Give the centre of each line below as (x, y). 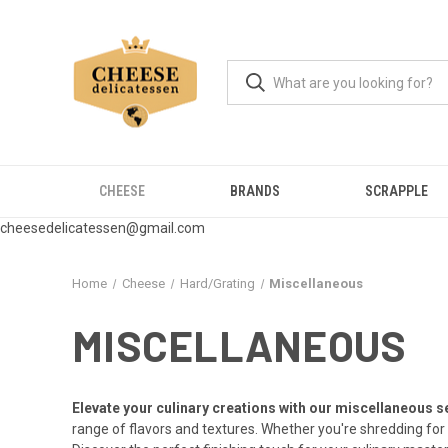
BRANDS (255, 191)
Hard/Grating (217, 283)
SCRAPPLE (396, 191)
